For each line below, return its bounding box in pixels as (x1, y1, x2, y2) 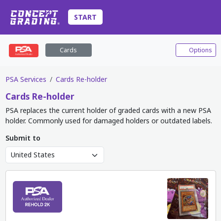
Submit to (5, 133, 40, 143)
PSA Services (5, 74, 46, 84)
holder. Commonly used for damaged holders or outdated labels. (5, 116, 212, 125)
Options (187, 45, 212, 54)
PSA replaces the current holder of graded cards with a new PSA (5, 106, 211, 115)
